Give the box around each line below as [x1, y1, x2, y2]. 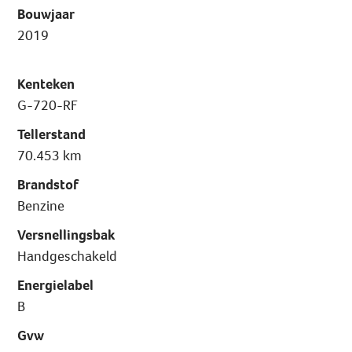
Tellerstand [17, 125, 86, 145]
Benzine [17, 196, 65, 216]
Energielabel [17, 276, 94, 295]
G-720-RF [17, 96, 79, 115]
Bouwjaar [17, 5, 75, 24]
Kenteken [17, 75, 75, 94]
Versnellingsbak [17, 225, 115, 245]
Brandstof [17, 175, 79, 195]
